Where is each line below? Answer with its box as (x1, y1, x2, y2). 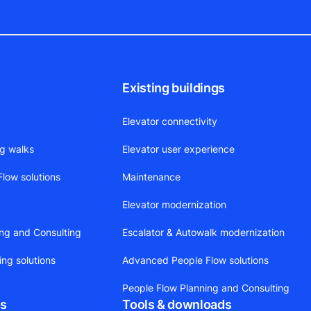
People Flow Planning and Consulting (122, 282, 290, 294)
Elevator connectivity (122, 115, 218, 128)
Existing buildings (122, 81, 225, 96)
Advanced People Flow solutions (122, 254, 269, 267)
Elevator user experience (122, 143, 235, 155)
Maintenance (122, 171, 181, 183)
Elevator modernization (122, 199, 227, 211)
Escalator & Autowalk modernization (122, 226, 285, 239)
